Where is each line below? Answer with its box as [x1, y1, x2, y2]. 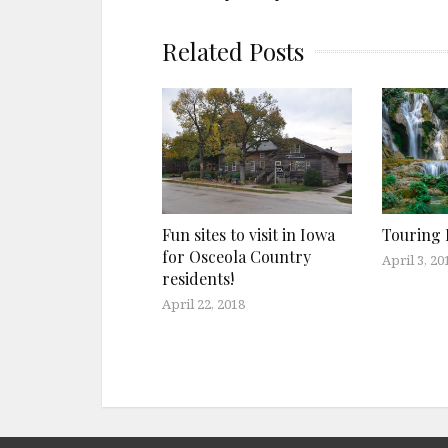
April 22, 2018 [162, 295, 245, 314]
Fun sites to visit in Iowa [162, 224, 335, 246]
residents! [162, 268, 234, 290]
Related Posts [162, 34, 304, 67]
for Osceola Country [162, 246, 311, 268]
